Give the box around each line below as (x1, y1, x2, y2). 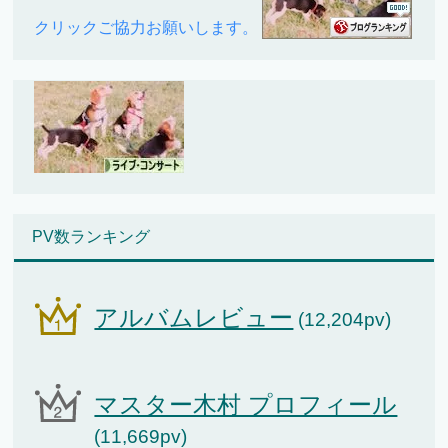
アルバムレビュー (94, 304, 294, 332)
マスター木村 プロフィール (94, 391, 398, 419)
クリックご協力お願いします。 (34, 19, 259, 37)
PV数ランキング (32, 228, 151, 246)
